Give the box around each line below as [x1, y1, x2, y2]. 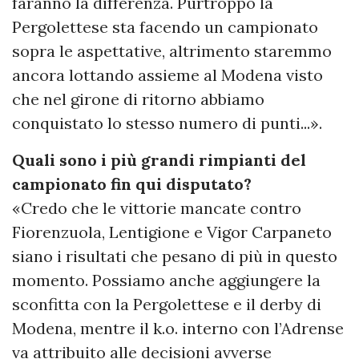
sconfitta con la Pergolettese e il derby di [12, 294, 321, 315]
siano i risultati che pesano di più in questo [12, 246, 337, 267]
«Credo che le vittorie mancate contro [12, 198, 301, 219]
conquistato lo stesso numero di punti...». [12, 113, 322, 134]
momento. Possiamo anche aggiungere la [12, 270, 321, 291]
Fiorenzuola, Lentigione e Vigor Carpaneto [12, 222, 332, 243]
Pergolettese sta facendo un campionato [12, 17, 318, 38]
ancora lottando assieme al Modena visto [12, 65, 323, 86]
